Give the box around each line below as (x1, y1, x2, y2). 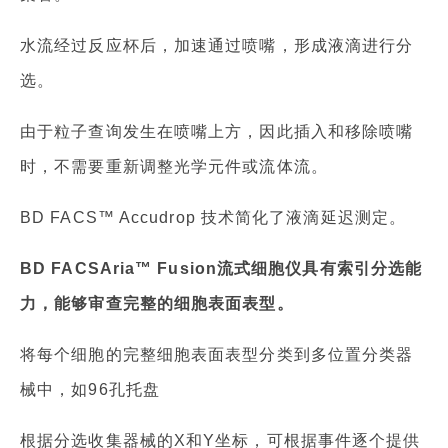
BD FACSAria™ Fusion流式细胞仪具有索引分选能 (20, 260, 423, 278)
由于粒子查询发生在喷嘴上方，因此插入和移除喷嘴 (20, 123, 414, 141)
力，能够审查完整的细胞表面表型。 (20, 295, 294, 313)
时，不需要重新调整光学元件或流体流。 (20, 158, 328, 176)
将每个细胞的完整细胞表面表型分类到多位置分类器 (20, 346, 414, 364)
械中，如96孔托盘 (20, 381, 160, 399)
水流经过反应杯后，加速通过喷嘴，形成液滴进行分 (20, 37, 414, 55)
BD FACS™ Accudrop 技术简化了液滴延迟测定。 (20, 209, 406, 227)
